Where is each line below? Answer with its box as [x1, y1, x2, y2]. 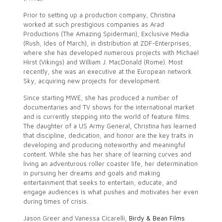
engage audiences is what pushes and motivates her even [23, 188, 198, 196]
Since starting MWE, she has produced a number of [23, 94, 178, 102]
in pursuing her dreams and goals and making [23, 169, 160, 177]
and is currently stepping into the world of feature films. [23, 112, 191, 120]
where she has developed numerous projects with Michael [23, 49, 199, 56]
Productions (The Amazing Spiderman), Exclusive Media [23, 30, 189, 38]
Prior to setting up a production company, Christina [23, 11, 175, 19]
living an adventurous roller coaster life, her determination [23, 160, 198, 167]
